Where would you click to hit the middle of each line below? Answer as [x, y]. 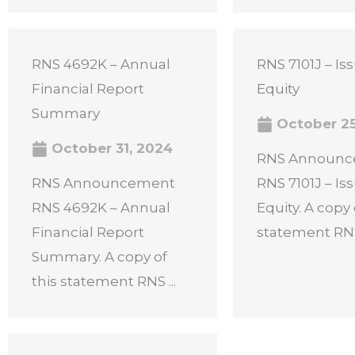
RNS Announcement [103, 183]
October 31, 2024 [110, 148]
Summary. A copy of [99, 257]
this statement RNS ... [104, 281]
